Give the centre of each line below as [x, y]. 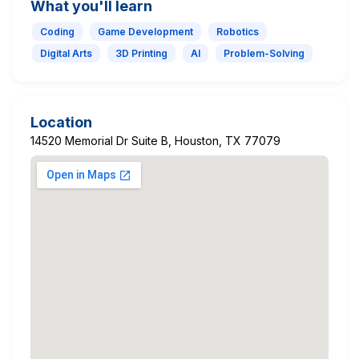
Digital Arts [66, 53]
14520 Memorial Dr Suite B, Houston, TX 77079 [155, 140]
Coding [57, 31]
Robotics [238, 31]
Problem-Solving [264, 53]
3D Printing [141, 53]
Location [61, 122]
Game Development [145, 31]
